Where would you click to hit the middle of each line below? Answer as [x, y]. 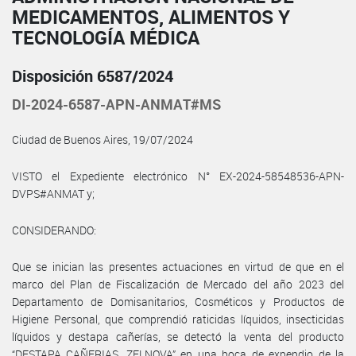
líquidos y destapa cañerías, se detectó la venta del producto [178, 336]
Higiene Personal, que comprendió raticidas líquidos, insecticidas [178, 319]
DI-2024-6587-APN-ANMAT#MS [116, 104]
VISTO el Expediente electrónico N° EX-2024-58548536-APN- [178, 176]
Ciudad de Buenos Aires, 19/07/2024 [103, 139]
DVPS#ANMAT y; [53, 193]
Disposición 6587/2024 [93, 75]
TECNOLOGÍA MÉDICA [106, 37]
